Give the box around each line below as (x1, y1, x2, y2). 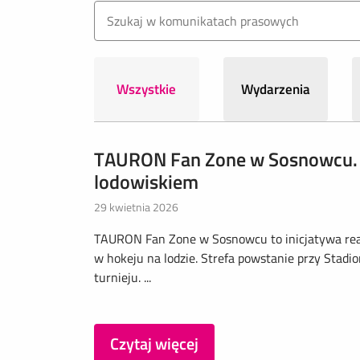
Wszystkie (117, 79, 177, 100)
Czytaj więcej (110, 331, 198, 356)
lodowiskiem (94, 167, 198, 196)
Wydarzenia (241, 79, 311, 100)
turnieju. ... (94, 268, 151, 287)
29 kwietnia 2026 (94, 198, 178, 215)
